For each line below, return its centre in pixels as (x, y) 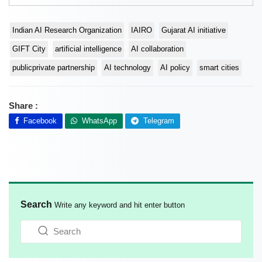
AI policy (175, 68)
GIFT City (29, 49)
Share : (23, 106)
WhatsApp (97, 120)
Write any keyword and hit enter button (120, 205)
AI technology (127, 68)
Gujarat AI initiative (194, 30)
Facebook (38, 120)
